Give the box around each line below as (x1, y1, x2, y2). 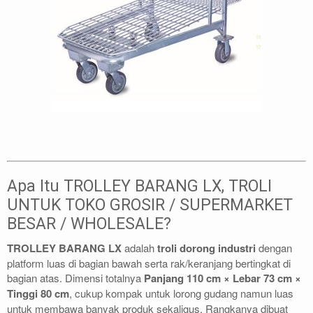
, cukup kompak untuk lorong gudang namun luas (69, 286, 293, 300)
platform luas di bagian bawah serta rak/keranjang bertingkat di (7, 256, 291, 270)
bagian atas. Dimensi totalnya (7, 270, 144, 285)
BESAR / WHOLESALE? (7, 214, 171, 233)
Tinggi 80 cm (7, 286, 69, 301)
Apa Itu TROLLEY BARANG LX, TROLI (7, 176, 272, 196)
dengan (256, 240, 292, 255)
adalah (122, 240, 157, 255)
